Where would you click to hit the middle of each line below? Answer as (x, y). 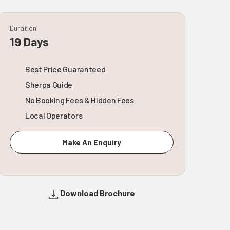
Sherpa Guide (49, 84)
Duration (23, 28)
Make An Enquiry (92, 142)
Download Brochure (98, 193)
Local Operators (54, 115)
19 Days (29, 41)
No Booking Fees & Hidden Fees (80, 100)
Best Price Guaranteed (65, 69)
